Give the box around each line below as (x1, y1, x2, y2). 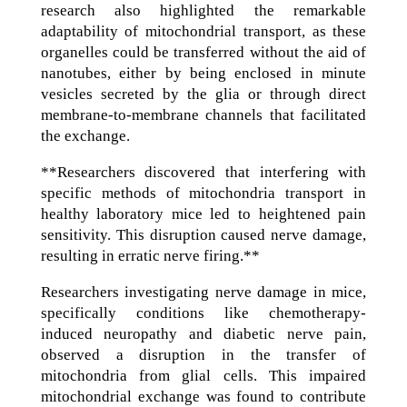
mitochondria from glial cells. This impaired (40, 367, 367, 384)
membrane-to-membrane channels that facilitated (40, 106, 367, 124)
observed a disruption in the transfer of (40, 346, 367, 363)
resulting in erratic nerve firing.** (40, 247, 260, 264)
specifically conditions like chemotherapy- (40, 304, 367, 322)
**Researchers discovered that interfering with (40, 164, 367, 181)
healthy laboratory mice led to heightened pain (40, 205, 367, 223)
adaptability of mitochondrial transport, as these (40, 23, 367, 40)
